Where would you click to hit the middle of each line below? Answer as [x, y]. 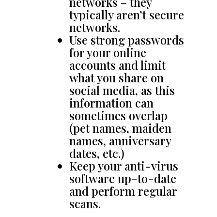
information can [111, 103]
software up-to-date [123, 178]
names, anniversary [120, 140]
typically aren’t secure [126, 15]
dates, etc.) [97, 153]
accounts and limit [117, 65]
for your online [108, 52]
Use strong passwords [126, 40]
